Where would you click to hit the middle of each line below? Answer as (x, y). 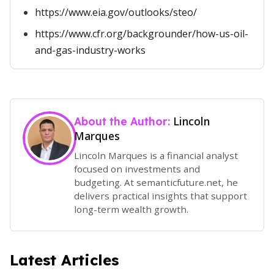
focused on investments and (137, 168)
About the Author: (124, 121)
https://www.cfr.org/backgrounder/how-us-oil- (142, 34)
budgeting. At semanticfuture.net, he (156, 182)
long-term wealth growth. (131, 209)
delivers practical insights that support (161, 195)
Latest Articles (64, 260)
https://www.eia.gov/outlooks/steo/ (116, 12)
